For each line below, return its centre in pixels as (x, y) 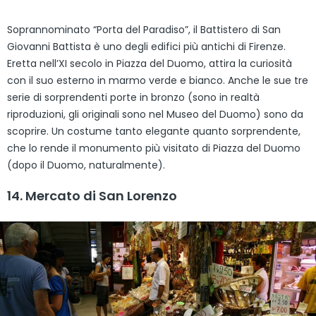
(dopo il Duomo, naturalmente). (86, 165)
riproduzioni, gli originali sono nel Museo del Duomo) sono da (155, 114)
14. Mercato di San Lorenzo (92, 195)
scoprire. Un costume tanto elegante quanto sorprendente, (154, 131)
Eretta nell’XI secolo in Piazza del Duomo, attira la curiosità (150, 63)
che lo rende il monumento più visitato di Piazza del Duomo (154, 148)
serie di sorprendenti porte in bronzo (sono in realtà (133, 97)
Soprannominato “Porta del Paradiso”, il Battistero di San (144, 29)
